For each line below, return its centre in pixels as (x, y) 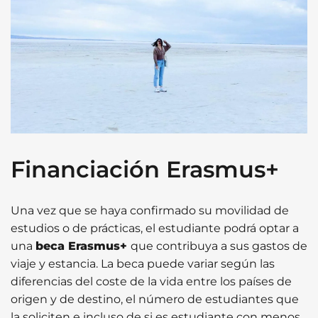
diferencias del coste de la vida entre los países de (151, 281)
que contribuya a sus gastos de (219, 246)
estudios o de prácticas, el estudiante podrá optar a (155, 228)
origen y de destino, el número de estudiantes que (155, 299)
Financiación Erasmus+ (145, 169)
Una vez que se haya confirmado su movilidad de (150, 210)
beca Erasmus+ (83, 246)
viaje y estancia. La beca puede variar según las (143, 263)
